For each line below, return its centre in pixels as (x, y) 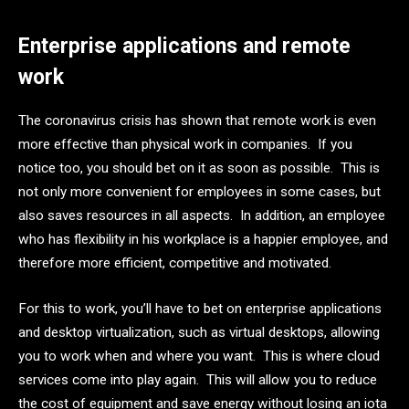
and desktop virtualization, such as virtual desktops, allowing (199, 332)
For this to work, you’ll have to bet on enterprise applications (200, 308)
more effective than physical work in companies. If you (185, 145)
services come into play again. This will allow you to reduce (198, 379)
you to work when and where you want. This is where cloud (199, 356)
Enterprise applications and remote (184, 47)
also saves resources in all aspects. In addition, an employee (202, 216)
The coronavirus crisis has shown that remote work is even (197, 121)
